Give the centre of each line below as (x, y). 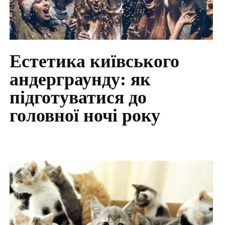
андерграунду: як (80, 80)
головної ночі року (85, 116)
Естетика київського (94, 62)
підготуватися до (78, 98)
